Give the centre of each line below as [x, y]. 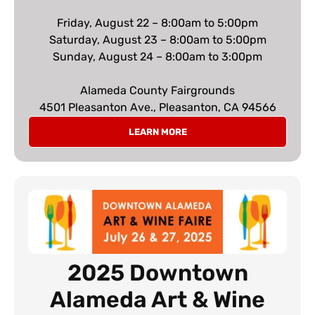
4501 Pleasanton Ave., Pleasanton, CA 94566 [157, 107]
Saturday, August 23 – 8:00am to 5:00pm [157, 39]
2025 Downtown [157, 272]
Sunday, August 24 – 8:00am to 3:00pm [157, 56]
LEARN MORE [157, 131]
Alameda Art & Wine [157, 299]
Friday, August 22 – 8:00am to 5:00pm [157, 22]
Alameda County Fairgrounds [157, 90]
